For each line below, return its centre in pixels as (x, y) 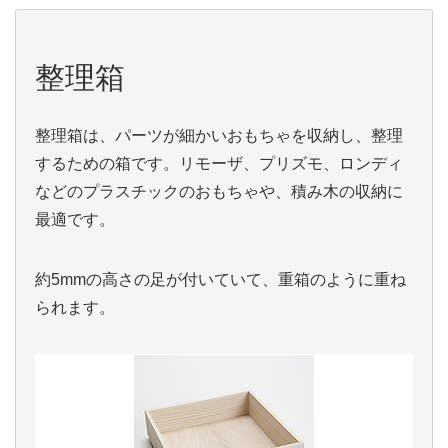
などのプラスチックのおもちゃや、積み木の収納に (219, 191)
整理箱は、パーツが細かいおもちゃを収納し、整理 (219, 135)
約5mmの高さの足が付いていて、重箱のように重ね (220, 279)
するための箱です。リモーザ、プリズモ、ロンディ (219, 163)
